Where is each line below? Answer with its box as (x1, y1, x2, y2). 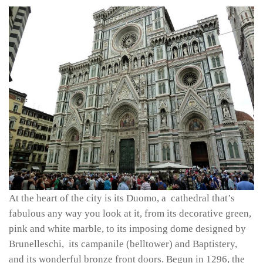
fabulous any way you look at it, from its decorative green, (9, 207, 251, 219)
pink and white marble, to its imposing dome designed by (9, 222, 246, 234)
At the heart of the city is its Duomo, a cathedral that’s (9, 192, 235, 204)
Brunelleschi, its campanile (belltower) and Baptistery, (9, 238, 237, 249)
